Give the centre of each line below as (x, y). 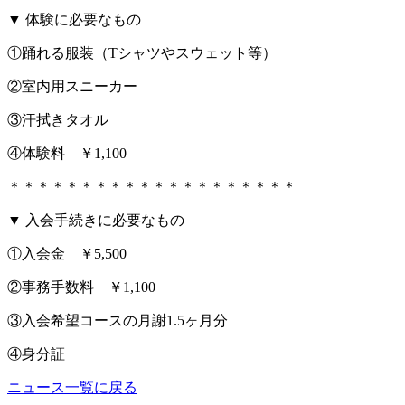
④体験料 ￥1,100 (67, 153)
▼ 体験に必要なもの (74, 19)
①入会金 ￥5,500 (67, 253)
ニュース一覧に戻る (72, 387)
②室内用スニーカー (72, 86)
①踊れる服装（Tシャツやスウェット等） (142, 52)
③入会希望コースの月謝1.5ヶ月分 (118, 320)
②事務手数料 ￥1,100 (81, 287)
